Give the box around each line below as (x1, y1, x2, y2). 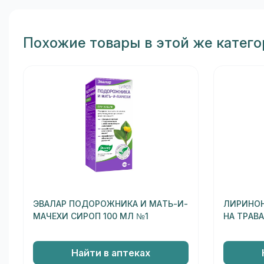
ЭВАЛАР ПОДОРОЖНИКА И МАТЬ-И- (33, 199, 188, 209)
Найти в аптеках (71, 247, 150, 258)
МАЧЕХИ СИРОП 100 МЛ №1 (33, 212, 148, 222)
